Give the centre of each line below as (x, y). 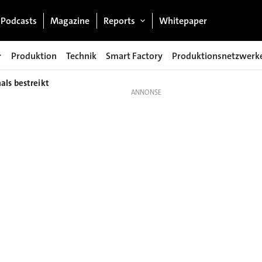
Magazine (70, 20)
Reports (119, 20)
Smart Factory (134, 56)
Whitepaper (183, 20)
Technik (81, 56)
